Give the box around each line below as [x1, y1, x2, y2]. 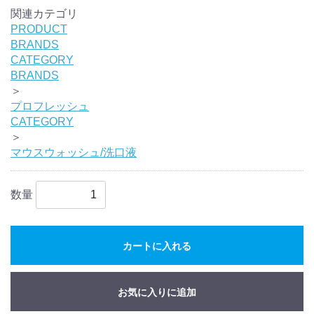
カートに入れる [123, 240, 191, 252]
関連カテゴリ [11, 8, 78, 20]
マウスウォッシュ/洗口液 [11, 146, 137, 159]
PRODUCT [11, 23, 67, 36]
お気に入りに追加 [118, 287, 196, 299]
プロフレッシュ [11, 100, 89, 113]
